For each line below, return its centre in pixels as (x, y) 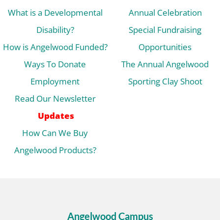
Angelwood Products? (55, 150)
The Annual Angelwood (165, 64)
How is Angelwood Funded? (55, 47)
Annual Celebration (165, 12)
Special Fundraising (165, 29)
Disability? (55, 29)
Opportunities (165, 47)
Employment (55, 81)
